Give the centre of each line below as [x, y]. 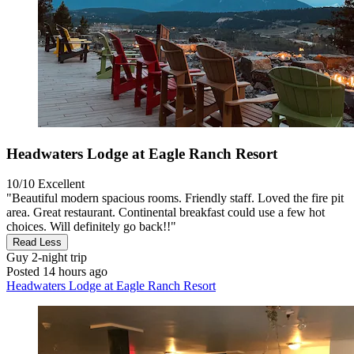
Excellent [61, 184]
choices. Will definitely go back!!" [91, 227]
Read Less [37, 243]
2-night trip [58, 258]
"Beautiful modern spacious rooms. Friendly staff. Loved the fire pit [175, 198]
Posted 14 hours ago [57, 272]
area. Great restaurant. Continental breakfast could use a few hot [166, 213]
